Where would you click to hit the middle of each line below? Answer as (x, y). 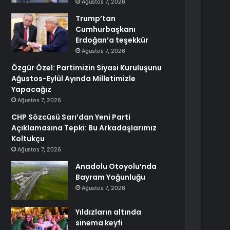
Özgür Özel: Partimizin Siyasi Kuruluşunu (87, 68)
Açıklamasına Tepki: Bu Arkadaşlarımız (84, 128)
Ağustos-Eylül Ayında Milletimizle (74, 79)
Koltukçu (28, 139)
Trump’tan (96, 18)
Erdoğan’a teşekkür (112, 40)
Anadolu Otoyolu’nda (116, 166)
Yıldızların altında (109, 212)
